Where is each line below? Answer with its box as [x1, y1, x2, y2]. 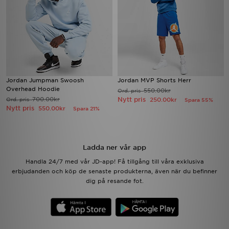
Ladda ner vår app [83, 144, 146, 151]
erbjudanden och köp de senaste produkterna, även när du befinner [12, 168, 217, 175]
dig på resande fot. [85, 177, 144, 185]
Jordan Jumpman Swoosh [6, 77, 84, 84]
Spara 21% [73, 105, 100, 111]
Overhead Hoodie [6, 85, 60, 93]
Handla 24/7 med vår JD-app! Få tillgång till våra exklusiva [25, 158, 204, 165]
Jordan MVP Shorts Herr [118, 77, 191, 84]
